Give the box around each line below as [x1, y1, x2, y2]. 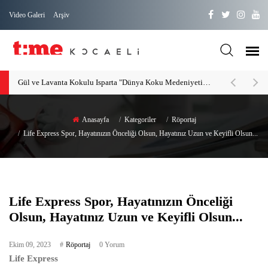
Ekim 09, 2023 [9, 240, 51, 249]
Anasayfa [81, 115, 109, 124]
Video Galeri [9, 11, 45, 19]
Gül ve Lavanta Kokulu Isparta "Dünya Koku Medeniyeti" [203, 78, 211, 87]
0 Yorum [99, 240, 124, 249]
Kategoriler [124, 115, 156, 124]
